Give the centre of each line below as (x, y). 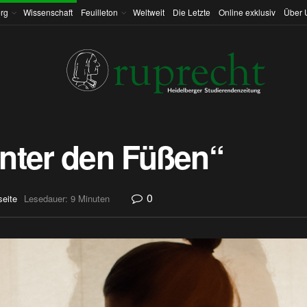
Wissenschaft (48, 12)
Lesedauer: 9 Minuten (67, 199)
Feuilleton (99, 12)
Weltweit (149, 12)
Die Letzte (192, 12)
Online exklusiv (247, 12)
